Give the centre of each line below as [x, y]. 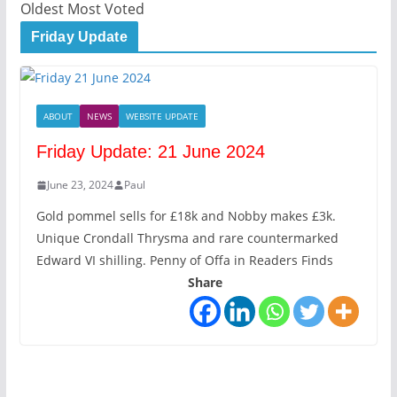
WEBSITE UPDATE [162, 117]
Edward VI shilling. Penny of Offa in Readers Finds [184, 261]
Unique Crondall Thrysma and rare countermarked [187, 238]
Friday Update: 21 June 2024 [150, 152]
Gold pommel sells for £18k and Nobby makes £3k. [186, 216]
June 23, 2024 [80, 185]
